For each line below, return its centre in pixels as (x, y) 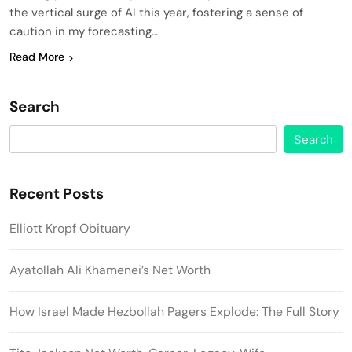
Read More (37, 57)
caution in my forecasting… (84, 32)
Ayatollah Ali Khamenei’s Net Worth (110, 270)
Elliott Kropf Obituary (70, 229)
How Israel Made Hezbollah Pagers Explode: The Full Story (174, 312)
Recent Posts (57, 194)
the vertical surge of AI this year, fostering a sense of (156, 13)
